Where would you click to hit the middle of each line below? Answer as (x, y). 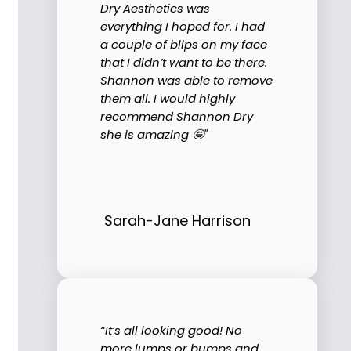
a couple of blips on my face (184, 44)
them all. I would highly (168, 98)
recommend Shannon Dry (177, 116)
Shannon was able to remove (186, 80)
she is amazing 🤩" (154, 134)
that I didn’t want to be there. (184, 62)
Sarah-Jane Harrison (177, 220)
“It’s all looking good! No (171, 330)
